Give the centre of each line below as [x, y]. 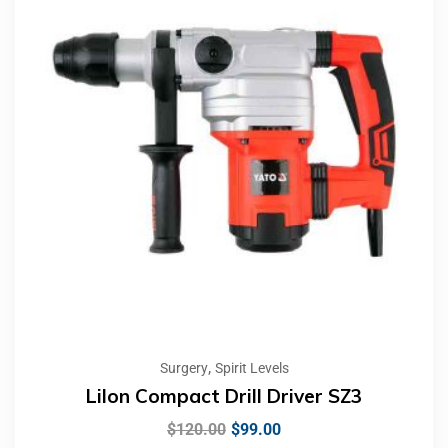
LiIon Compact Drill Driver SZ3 [224, 396]
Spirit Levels [251, 368]
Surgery [183, 368]
